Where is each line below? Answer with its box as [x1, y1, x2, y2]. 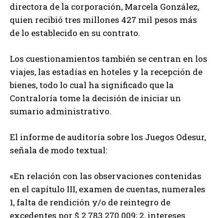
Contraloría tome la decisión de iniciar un [10, 92, 181, 104]
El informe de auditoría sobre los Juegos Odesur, [10, 131, 206, 143]
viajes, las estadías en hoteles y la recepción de [10, 66, 202, 77]
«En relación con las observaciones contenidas [10, 170, 201, 182]
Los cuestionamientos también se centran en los [10, 53, 207, 64]
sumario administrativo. [10, 105, 111, 117]
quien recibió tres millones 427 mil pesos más [10, 14, 197, 25]
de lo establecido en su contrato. [10, 27, 140, 38]
